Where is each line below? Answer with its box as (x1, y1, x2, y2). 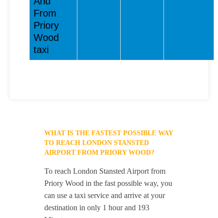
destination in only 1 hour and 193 (44, 203, 150, 212)
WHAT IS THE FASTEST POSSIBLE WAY (44, 129, 173, 137)
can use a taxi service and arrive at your (44, 191, 165, 200)
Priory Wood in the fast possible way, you (44, 179, 173, 187)
